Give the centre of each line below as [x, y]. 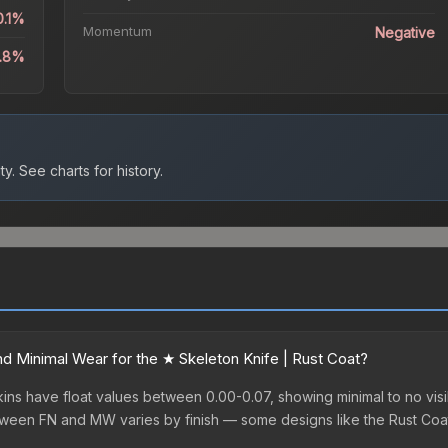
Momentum [117, 31]
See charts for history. [89, 171]
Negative [405, 33]
